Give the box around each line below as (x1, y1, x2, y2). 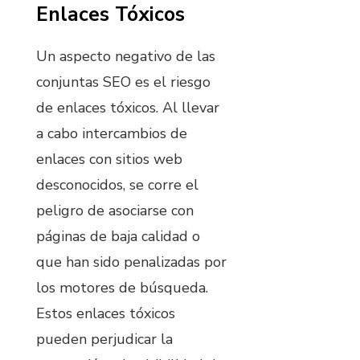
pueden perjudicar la (36, 329, 173, 350)
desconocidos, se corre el (36, 175, 198, 195)
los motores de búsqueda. (36, 278, 208, 298)
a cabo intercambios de (36, 124, 187, 144)
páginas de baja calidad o (36, 227, 200, 247)
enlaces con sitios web (36, 149, 182, 170)
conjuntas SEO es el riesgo (36, 72, 211, 92)
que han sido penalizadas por (36, 252, 227, 272)
